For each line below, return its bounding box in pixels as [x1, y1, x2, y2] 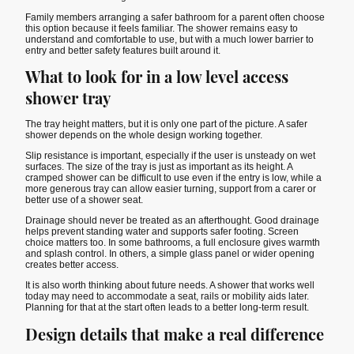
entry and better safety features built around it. [25, 45, 220, 57]
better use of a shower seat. [25, 194, 143, 205]
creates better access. [25, 259, 119, 271]
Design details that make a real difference [25, 322, 324, 345]
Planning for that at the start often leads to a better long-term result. [25, 302, 309, 314]
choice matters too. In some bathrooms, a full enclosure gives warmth [25, 237, 320, 249]
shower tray [25, 87, 111, 109]
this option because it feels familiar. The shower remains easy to [25, 23, 298, 35]
